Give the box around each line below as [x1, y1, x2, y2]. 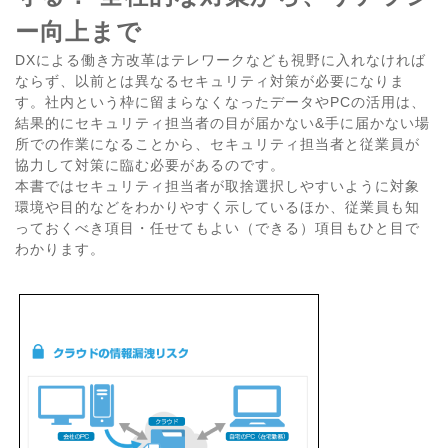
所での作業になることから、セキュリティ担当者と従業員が [15, 135, 420, 152]
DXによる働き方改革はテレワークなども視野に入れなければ [15, 51, 426, 68]
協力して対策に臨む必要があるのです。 [15, 156, 285, 173]
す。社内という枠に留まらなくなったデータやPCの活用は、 [15, 93, 426, 110]
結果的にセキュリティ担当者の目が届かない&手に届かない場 [15, 114, 430, 131]
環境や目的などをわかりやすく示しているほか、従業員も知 [15, 198, 420, 215]
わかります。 [15, 240, 105, 257]
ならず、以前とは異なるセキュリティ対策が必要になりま [15, 72, 405, 89]
